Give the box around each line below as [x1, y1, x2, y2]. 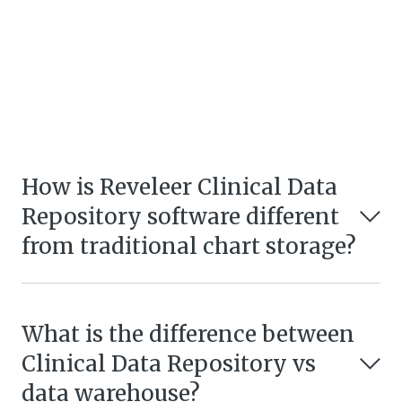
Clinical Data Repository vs [22, 349, 316, 378]
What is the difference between [22, 319, 354, 348]
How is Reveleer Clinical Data [22, 172, 337, 201]
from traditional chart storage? [22, 232, 356, 260]
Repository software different [22, 202, 339, 231]
